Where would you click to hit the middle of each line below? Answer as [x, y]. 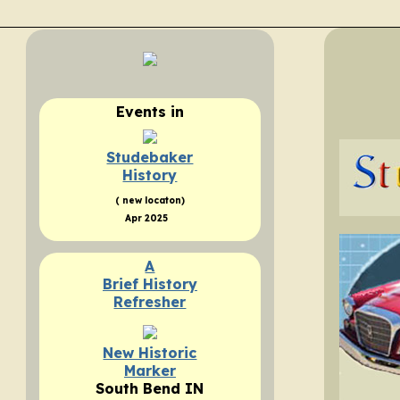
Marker [150, 371]
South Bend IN [150, 389]
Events [143, 112]
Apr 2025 [147, 219]
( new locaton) [150, 201]
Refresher [150, 302]
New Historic [150, 353]
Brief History [150, 284]
